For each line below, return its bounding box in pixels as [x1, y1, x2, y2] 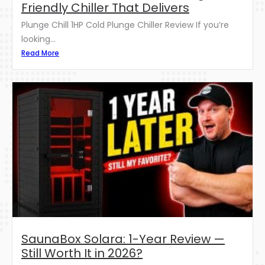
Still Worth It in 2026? [21, 245, 143, 262]
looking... [21, 33, 56, 45]
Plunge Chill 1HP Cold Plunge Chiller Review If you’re [21, 18, 229, 31]
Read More [21, 47, 59, 58]
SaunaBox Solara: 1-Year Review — [21, 231, 225, 248]
